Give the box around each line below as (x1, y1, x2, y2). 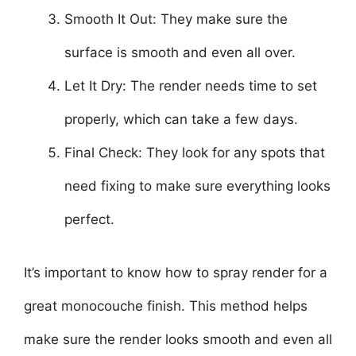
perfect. (64, 211, 114, 227)
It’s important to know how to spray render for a (24, 265, 327, 281)
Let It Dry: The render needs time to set (64, 77, 317, 94)
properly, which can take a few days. (64, 110, 298, 127)
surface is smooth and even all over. (64, 44, 296, 60)
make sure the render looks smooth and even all (24, 331, 332, 347)
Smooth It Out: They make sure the (64, 10, 288, 27)
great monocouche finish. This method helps (24, 298, 308, 314)
